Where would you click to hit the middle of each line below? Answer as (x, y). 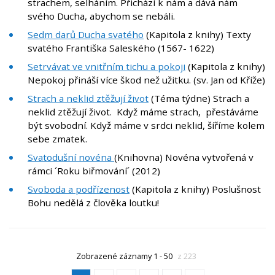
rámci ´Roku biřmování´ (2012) (94, 171)
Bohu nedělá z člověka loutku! (93, 203)
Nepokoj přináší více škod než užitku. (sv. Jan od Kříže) (146, 80)
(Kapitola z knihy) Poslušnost (195, 189)
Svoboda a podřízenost (79, 189)
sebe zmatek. (57, 139)
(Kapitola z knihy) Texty (197, 35)
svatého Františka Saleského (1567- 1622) (121, 48)
